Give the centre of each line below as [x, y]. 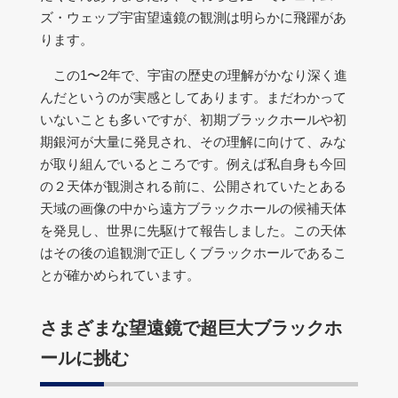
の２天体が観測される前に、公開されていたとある [193, 186]
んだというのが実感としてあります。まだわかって [193, 97]
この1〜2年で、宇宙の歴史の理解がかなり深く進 [194, 75]
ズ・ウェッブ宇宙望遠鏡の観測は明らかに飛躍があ [193, 17]
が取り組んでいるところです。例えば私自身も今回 [193, 164]
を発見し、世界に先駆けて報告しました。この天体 [193, 231]
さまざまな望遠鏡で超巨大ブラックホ [191, 328]
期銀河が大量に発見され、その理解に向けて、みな [193, 142]
